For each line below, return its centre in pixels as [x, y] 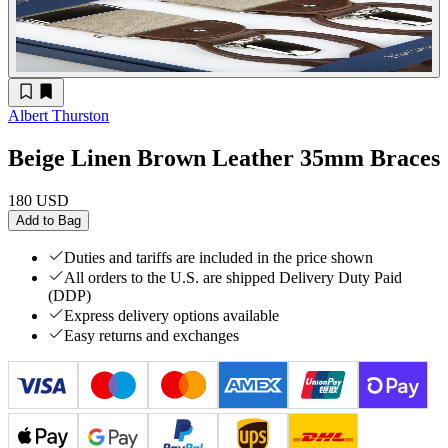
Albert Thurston [58, 115]
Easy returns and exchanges [151, 335]
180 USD [38, 200]
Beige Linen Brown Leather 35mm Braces [224, 157]
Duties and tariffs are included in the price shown [218, 257]
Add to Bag [48, 220]
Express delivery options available [171, 315]
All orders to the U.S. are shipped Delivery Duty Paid [233, 277]
